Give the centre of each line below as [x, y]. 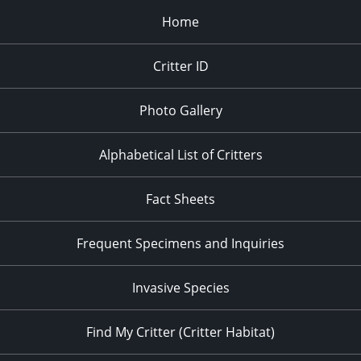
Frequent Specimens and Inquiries [180, 244]
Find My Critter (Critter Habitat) [180, 332]
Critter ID [180, 66]
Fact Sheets [180, 199]
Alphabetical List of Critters [180, 155]
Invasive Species [180, 288]
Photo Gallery [180, 111]
